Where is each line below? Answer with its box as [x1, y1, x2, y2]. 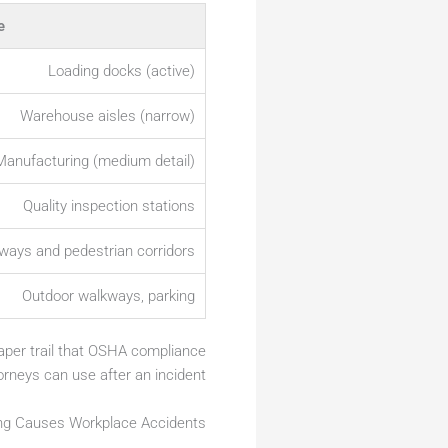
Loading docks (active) [48, 62, 195, 81]
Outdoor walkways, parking [22, 287, 195, 306]
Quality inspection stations [23, 197, 195, 216]
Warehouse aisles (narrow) [20, 107, 195, 126]
